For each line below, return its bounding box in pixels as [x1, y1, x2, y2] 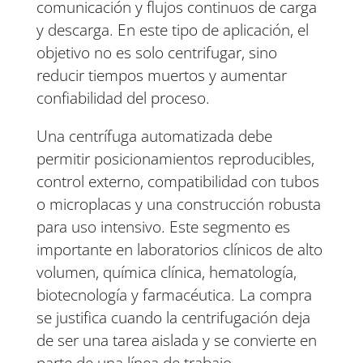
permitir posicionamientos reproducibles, [36, 148, 314, 170]
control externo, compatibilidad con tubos [36, 171, 319, 193]
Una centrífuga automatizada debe [36, 126, 272, 147]
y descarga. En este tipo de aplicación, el [36, 19, 309, 41]
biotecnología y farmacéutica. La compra [36, 284, 312, 306]
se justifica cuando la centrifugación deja [36, 307, 310, 329]
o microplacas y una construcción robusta [36, 194, 321, 216]
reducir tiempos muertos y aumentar [36, 65, 287, 87]
